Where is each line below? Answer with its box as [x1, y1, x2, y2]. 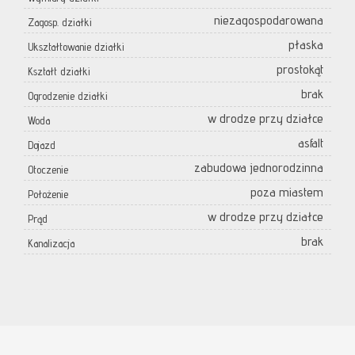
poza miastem [250, 185, 323, 200]
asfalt [298, 136, 323, 151]
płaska [288, 37, 323, 53]
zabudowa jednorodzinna [194, 160, 323, 176]
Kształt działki [28, 65, 90, 78]
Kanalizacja [28, 237, 74, 250]
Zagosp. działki [28, 16, 92, 29]
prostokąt [277, 62, 323, 78]
